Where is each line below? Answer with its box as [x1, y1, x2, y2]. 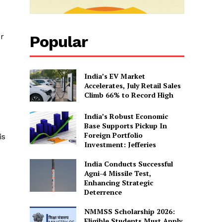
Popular [30, 32, 88, 51]
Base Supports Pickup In [84, 121, 167, 131]
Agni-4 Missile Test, [84, 168, 151, 178]
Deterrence [84, 187, 122, 197]
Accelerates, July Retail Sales [84, 81, 181, 91]
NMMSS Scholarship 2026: [84, 207, 175, 217]
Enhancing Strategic [84, 178, 153, 188]
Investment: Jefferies [84, 140, 156, 150]
